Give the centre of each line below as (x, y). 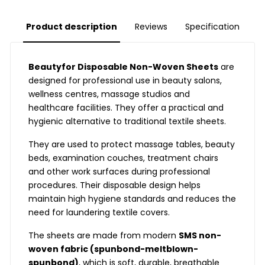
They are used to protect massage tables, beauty (132, 145)
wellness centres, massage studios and (109, 94)
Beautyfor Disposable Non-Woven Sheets (124, 67)
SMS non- (200, 236)
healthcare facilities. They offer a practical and (126, 108)
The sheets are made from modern (104, 236)
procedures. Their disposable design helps (115, 185)
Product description (71, 27)
